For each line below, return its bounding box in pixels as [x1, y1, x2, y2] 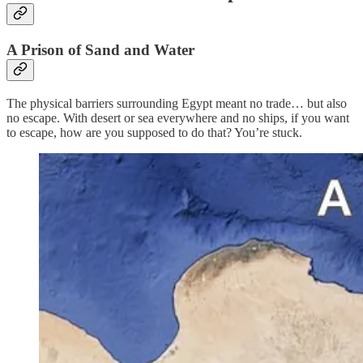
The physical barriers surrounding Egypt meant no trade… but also [6, 96, 347, 110]
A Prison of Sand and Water [6, 41, 194, 59]
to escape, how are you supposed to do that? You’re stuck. [6, 125, 305, 139]
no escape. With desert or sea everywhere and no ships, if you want [6, 110, 349, 125]
